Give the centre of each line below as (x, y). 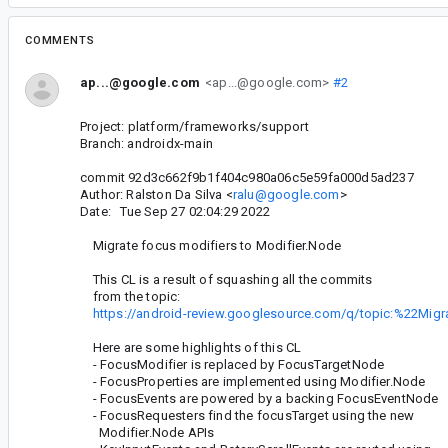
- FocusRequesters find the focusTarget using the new (247, 416)
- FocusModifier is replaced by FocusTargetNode (232, 365)
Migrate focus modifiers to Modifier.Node (211, 246)
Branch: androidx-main (146, 144)
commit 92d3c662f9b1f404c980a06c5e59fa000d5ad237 (247, 178)
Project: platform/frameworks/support (194, 127)
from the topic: (130, 297)
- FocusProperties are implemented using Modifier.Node (253, 382)
